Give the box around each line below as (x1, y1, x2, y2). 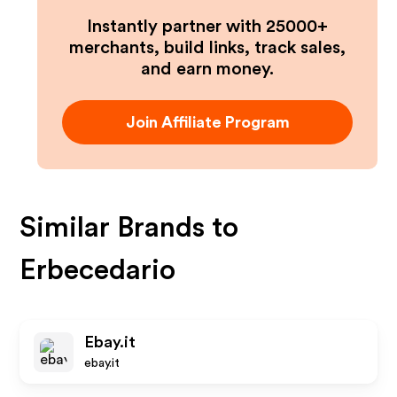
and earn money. (141, 60, 274, 78)
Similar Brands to (19, 214, 239, 242)
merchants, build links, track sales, (69, 39, 346, 57)
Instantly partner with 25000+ (87, 18, 328, 35)
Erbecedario (19, 256, 176, 284)
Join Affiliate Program (125, 114, 290, 130)
